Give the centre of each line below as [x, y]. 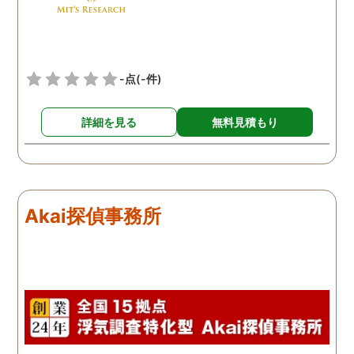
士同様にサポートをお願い [116, 16]
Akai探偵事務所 [93, 216]
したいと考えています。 [109, 35]
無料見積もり [245, 122]
